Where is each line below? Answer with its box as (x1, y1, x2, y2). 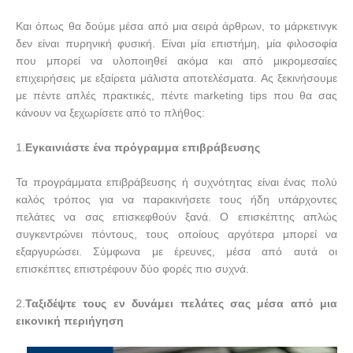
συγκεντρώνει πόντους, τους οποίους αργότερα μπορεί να (16, 228, 337, 240)
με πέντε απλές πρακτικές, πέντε (16, 89, 195, 102)
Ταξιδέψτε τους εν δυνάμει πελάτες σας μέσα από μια (25, 297, 337, 310)
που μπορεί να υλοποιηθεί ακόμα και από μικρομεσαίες (16, 54, 337, 67)
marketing (194, 89, 244, 102)
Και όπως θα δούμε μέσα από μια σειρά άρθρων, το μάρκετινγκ (16, 20, 337, 32)
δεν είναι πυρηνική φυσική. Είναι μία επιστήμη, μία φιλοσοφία (16, 37, 337, 50)
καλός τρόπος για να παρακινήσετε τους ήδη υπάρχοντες (16, 193, 337, 206)
